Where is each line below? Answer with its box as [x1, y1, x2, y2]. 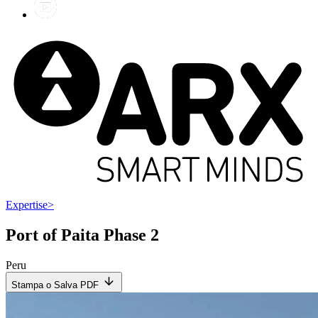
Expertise [6, 199, 48, 212]
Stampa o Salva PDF [11, 280, 99, 291]
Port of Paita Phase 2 [6, 226, 159, 245]
